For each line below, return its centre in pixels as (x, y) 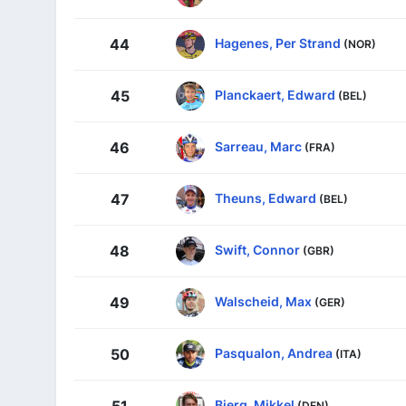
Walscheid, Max (263, 301)
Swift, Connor (257, 249)
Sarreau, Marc (258, 146)
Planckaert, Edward (275, 94)
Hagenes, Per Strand (278, 43)
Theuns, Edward (266, 198)
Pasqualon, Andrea (274, 353)
